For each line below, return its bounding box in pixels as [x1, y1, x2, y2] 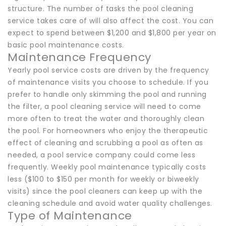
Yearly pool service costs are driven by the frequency [8, 65, 209, 75]
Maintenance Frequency [8, 49, 151, 65]
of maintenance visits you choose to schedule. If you [8, 77, 208, 87]
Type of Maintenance [8, 207, 132, 223]
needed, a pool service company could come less [8, 149, 195, 160]
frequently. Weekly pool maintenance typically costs [8, 161, 206, 172]
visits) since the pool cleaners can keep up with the [8, 186, 202, 196]
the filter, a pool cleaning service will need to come [8, 101, 201, 111]
